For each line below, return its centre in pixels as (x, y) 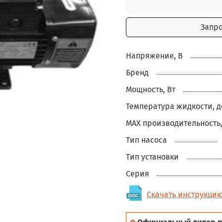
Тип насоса (146, 140)
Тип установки (152, 157)
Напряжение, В (154, 56)
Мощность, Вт (151, 90)
